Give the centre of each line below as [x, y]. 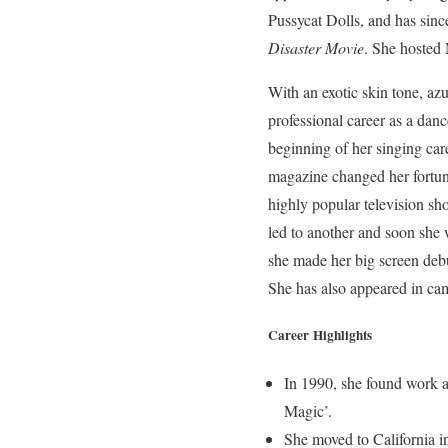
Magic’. [308, 411]
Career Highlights [320, 335]
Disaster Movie [316, 47]
